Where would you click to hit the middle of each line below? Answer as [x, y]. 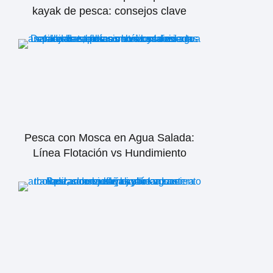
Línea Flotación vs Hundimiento [109, 153]
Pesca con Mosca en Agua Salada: [110, 138]
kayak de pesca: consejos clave [110, 11]
